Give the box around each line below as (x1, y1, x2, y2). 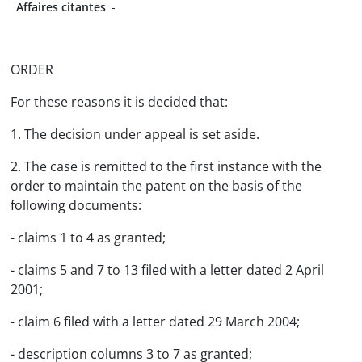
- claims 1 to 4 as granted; (11, 229, 166, 246)
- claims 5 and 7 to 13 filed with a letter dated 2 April (11, 261, 324, 279)
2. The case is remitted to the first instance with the (11, 158, 322, 175)
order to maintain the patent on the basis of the (11, 177, 302, 195)
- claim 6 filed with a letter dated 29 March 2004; (11, 313, 300, 330)
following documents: (11, 196, 141, 214)
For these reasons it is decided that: (11, 93, 228, 111)
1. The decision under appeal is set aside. (11, 125, 259, 143)
